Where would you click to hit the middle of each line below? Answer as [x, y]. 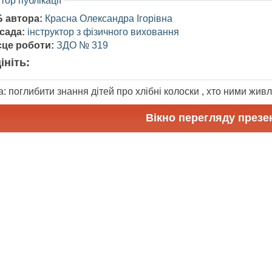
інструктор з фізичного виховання [103, 32]
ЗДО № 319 [82, 46]
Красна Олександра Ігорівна [108, 19]
